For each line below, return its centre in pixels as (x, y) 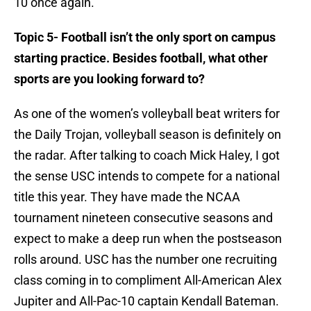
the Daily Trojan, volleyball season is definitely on (148, 135)
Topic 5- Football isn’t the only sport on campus (145, 37)
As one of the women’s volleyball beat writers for (147, 114)
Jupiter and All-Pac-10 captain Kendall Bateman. (146, 301)
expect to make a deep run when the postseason (148, 239)
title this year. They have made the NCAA (127, 197)
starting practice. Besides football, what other (141, 58)
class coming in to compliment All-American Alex (148, 280)
